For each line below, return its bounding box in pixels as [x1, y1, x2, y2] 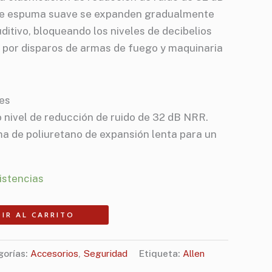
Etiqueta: [139, 248, 183, 259]
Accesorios [30, 248, 78, 259]
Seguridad [83, 248, 127, 259]
